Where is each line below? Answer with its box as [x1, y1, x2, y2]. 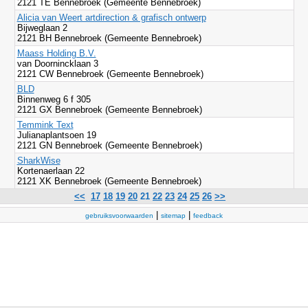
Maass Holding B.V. [16, 48, 96, 58]
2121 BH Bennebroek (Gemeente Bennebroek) [16, 33, 201, 43]
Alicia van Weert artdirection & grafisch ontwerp [16, 12, 206, 23]
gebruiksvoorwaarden [85, 212, 153, 219]
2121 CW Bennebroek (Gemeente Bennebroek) [16, 69, 203, 79]
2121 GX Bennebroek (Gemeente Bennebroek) [16, 104, 202, 115]
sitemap [161, 212, 186, 219]
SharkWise [16, 155, 60, 166]
